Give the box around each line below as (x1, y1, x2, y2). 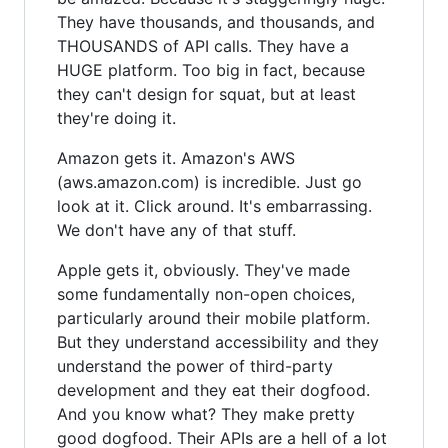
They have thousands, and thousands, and (57, 11, 375, 32)
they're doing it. (57, 107, 176, 128)
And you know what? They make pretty (57, 403, 355, 424)
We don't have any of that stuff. (57, 219, 296, 240)
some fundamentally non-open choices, (57, 283, 355, 304)
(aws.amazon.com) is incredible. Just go (57, 171, 362, 192)
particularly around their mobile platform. (57, 307, 370, 328)
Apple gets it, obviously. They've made (57, 259, 350, 280)
